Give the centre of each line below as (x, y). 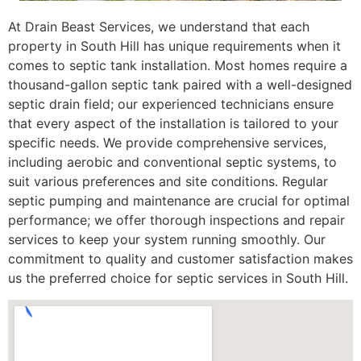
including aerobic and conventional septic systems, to (172, 162)
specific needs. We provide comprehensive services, (167, 143)
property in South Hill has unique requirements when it (174, 46)
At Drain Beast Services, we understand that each (159, 27)
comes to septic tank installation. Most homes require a (178, 66)
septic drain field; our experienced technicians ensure (171, 104)
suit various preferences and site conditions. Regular (168, 182)
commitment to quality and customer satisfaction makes (180, 259)
